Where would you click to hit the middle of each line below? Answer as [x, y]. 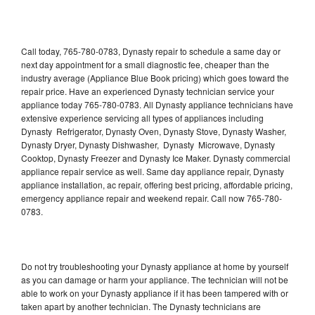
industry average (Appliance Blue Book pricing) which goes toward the [155, 77]
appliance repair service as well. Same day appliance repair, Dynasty [153, 171]
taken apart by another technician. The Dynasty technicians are [141, 306]
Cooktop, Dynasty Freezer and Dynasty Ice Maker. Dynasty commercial [156, 157]
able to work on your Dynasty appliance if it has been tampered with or [155, 292]
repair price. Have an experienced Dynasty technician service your [148, 91]
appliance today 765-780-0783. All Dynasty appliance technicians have [157, 104]
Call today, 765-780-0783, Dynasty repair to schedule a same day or [151, 51]
